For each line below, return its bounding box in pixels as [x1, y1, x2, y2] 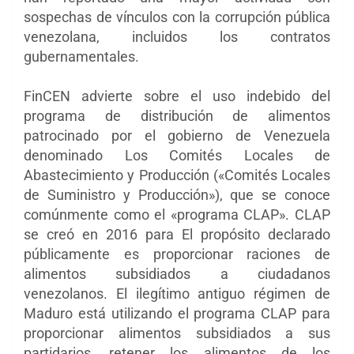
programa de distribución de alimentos [24, 107, 330, 125]
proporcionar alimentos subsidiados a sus [24, 325, 330, 342]
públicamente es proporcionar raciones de [24, 246, 330, 263]
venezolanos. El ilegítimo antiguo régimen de [24, 285, 330, 303]
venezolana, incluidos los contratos [24, 28, 330, 46]
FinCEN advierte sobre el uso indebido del [24, 88, 330, 105]
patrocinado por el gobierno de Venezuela [24, 127, 330, 145]
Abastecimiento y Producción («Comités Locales [24, 167, 330, 184]
